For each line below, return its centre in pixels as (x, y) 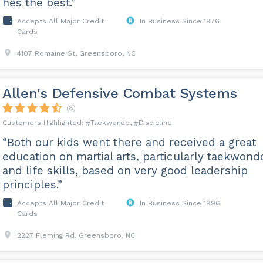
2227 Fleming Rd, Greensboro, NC (76, 235)
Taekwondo (110, 123)
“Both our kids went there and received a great (129, 142)
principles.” (32, 185)
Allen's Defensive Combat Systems (119, 93)
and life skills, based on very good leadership (125, 171)
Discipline (155, 123)
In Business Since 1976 (179, 21)
